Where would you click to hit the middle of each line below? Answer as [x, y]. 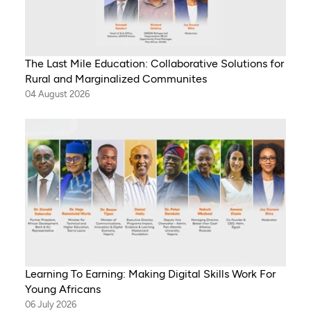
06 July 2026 [50, 304]
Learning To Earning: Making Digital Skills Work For [150, 274]
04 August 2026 [57, 94]
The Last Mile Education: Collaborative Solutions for [154, 64]
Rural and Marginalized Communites [116, 79]
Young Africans [62, 289]
